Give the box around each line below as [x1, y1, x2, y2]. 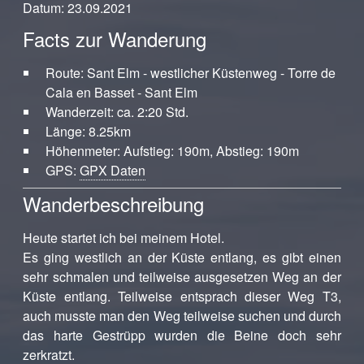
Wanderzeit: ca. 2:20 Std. [45, 102, 195, 121]
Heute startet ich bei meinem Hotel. [23, 228, 225, 247]
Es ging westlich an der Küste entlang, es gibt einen [23, 248, 341, 266]
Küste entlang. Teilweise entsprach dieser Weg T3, [23, 287, 341, 305]
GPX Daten [79, 161, 145, 180]
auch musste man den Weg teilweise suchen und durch [23, 306, 341, 325]
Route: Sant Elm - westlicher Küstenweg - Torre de [45, 63, 336, 82]
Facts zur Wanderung [23, 24, 207, 53]
